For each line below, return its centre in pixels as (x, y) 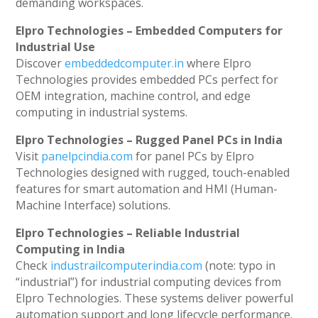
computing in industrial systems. (102, 113)
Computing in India (71, 250)
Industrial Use (56, 47)
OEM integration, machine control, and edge (133, 96)
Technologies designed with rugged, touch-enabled (153, 173)
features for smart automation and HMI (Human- (147, 189)
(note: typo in (239, 266)
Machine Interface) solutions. (93, 205)
